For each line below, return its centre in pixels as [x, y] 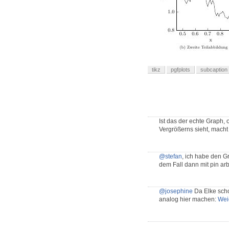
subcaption [214, 70]
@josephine [176, 191]
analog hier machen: [188, 200]
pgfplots [180, 70]
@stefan [170, 157]
